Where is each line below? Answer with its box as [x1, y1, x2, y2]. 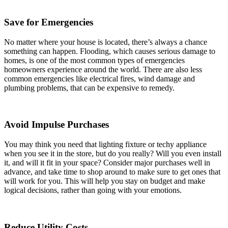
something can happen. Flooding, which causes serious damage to [4, 46, 215, 55]
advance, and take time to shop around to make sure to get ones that [4, 167, 220, 177]
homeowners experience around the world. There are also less [4, 65, 202, 74]
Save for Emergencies [4, 17, 93, 28]
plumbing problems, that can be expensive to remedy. [4, 83, 177, 92]
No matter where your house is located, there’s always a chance [4, 37, 207, 46]
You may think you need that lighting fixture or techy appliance [4, 140, 207, 149]
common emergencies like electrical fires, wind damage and [4, 74, 195, 83]
